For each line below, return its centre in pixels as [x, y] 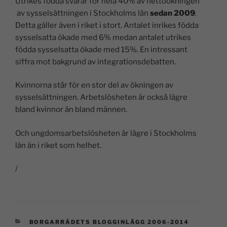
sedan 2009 [173, 13]
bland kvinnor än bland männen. [71, 110]
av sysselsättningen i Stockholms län [83, 13]
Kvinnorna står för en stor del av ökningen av [94, 85]
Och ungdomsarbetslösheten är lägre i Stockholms [106, 133]
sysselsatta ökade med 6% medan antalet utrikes [103, 37]
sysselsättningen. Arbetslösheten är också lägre [101, 98]
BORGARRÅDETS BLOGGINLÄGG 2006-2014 [109, 222]
